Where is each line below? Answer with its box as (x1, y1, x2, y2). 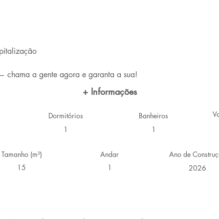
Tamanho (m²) (1, 150, 42, 159)
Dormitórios (48, 111, 83, 120)
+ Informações (82, 86, 137, 97)
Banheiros (139, 111, 168, 120)
